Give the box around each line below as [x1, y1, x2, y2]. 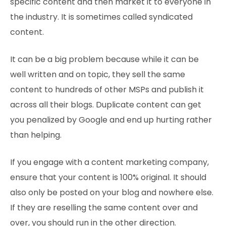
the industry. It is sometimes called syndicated [10, 11, 193, 23]
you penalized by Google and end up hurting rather [10, 114, 212, 126]
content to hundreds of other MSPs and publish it [10, 84, 204, 95]
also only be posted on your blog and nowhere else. [10, 187, 213, 198]
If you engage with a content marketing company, [10, 156, 209, 168]
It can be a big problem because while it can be [10, 53, 199, 65]
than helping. [10, 129, 62, 141]
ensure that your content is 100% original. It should [10, 172, 206, 183]
